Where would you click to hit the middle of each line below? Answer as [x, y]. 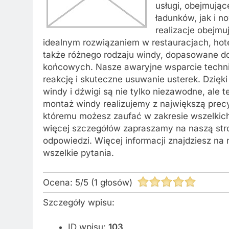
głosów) [118, 182]
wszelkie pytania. [78, 153]
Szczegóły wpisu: [79, 202]
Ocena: [59, 182]
